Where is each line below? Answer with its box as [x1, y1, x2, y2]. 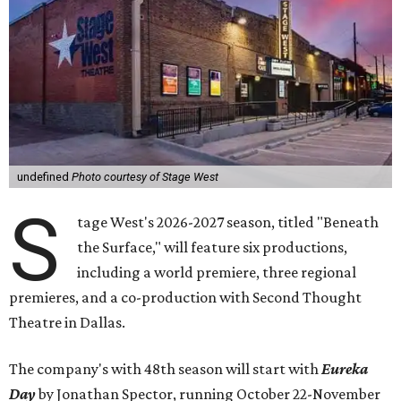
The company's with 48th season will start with [9, 360, 321, 379]
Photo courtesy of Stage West [71, 170, 218, 184]
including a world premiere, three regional [77, 263, 357, 282]
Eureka [321, 360, 368, 379]
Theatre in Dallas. [9, 313, 125, 332]
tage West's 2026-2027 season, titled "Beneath [77, 213, 380, 232]
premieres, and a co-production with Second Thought [9, 288, 362, 307]
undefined [16, 170, 72, 184]
